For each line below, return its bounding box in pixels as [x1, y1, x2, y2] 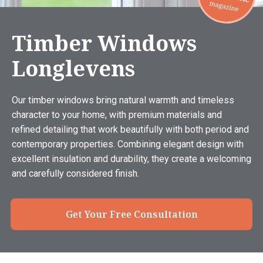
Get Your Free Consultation [65, 208, 198, 221]
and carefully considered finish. [12, 168, 139, 179]
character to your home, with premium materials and [12, 109, 222, 120]
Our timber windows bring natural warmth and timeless [12, 95, 234, 106]
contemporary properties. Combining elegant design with [12, 139, 244, 150]
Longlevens [12, 54, 135, 83]
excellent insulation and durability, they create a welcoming [12, 153, 251, 164]
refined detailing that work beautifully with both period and [12, 124, 249, 135]
